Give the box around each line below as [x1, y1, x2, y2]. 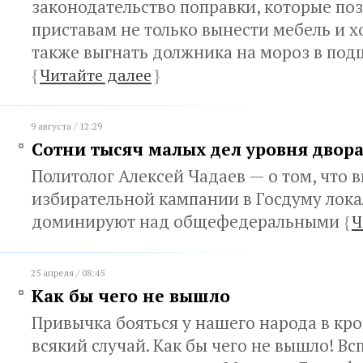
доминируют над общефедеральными [32, 210, 344, 233]
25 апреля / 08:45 [31, 267, 105, 279]
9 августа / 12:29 [31, 120, 102, 132]
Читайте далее [40, 64, 152, 86]
